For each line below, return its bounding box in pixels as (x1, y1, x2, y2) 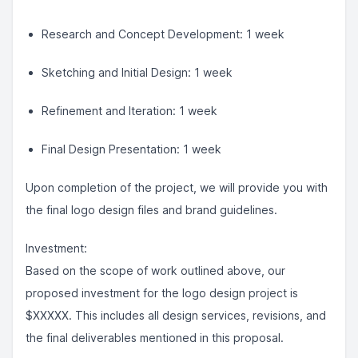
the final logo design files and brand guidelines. (26, 203, 277, 217)
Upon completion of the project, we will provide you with (26, 181, 328, 194)
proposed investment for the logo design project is (26, 286, 298, 300)
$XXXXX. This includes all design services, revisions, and (26, 308, 326, 322)
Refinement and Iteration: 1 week (42, 104, 217, 117)
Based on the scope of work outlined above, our (26, 264, 285, 277)
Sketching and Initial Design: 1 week (42, 66, 233, 79)
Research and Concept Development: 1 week (42, 27, 284, 41)
